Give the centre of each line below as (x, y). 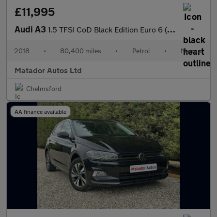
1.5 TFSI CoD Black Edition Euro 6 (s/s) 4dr (108, 29)
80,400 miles (81, 51)
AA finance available (40, 111)
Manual (192, 51)
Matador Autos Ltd (48, 70)
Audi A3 (31, 29)
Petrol (141, 51)
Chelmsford (44, 88)
